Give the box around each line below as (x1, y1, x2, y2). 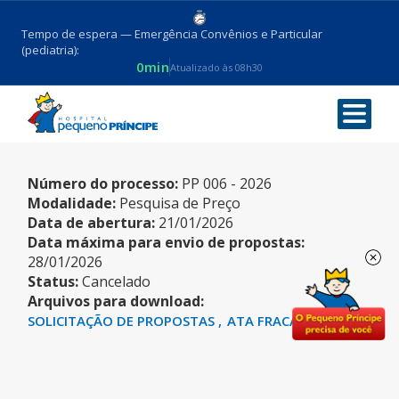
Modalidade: (28, 193, 117, 213)
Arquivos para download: (28, 291, 205, 311)
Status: (28, 272, 79, 291)
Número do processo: (28, 174, 179, 193)
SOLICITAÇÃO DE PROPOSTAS (28, 312, 219, 330)
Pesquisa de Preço (119, 193, 241, 213)
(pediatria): (21, 42, 79, 59)
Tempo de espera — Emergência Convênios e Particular (21, 26, 322, 43)
